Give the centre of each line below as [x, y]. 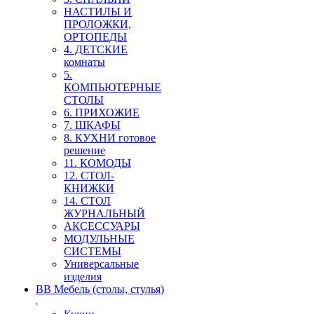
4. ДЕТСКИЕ [96, 49]
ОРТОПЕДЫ [95, 37]
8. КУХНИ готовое [110, 138]
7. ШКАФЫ [92, 125]
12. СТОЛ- [89, 176]
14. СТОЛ [87, 201]
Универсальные [101, 264]
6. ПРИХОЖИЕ [102, 112]
